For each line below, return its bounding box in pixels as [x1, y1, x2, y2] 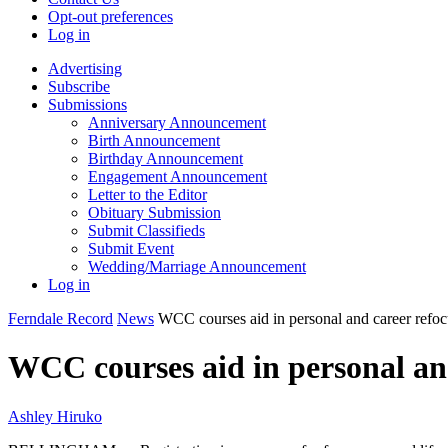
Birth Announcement [88, 132, 220, 149]
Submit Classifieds [88, 222, 205, 239]
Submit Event [88, 240, 174, 257]
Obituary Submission [88, 204, 221, 221]
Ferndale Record [8, 310, 113, 327]
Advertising [48, 60, 122, 77]
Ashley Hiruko [8, 407, 102, 425]
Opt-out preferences [48, 8, 173, 25]
